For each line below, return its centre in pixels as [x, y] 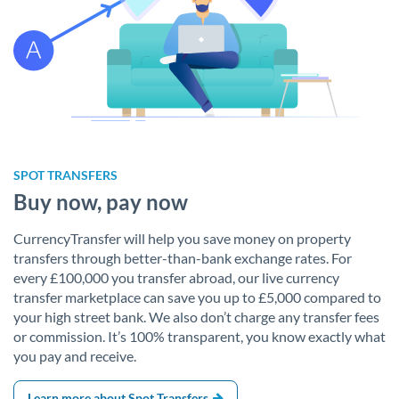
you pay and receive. [75, 355]
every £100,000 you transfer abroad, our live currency [176, 277]
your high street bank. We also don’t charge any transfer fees [196, 316]
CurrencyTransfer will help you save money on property [182, 238]
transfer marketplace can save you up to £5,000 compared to [197, 297]
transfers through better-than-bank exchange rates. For [183, 257]
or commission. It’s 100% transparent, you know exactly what [199, 336]
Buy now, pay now [101, 201]
